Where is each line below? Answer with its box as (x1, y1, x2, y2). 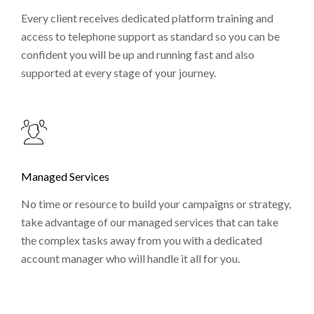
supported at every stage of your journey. (21, 66, 216, 80)
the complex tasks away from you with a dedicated (21, 233, 262, 247)
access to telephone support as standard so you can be (21, 29, 280, 43)
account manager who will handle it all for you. (21, 252, 240, 266)
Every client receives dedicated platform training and (21, 11, 273, 25)
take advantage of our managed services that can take (21, 215, 278, 229)
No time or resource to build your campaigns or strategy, (21, 197, 291, 211)
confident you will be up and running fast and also (21, 48, 254, 62)
